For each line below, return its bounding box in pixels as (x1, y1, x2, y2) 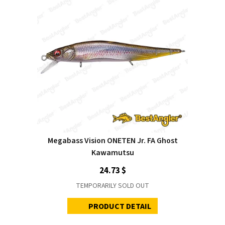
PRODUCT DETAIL (88, 200, 152, 212)
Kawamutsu (91, 147, 134, 158)
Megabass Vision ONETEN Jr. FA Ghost (47, 135, 178, 146)
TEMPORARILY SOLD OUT (76, 180, 149, 191)
